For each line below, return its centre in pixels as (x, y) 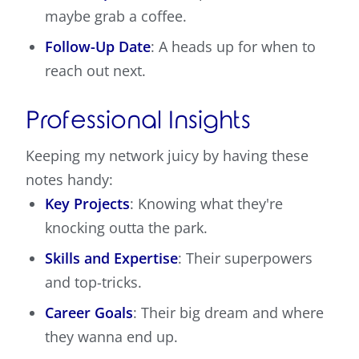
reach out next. (95, 71)
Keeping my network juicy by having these (167, 156)
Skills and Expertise (111, 258)
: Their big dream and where (228, 313)
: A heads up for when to (233, 47)
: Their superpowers (245, 258)
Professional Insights (138, 121)
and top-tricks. (93, 282)
